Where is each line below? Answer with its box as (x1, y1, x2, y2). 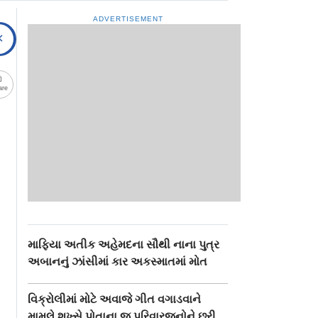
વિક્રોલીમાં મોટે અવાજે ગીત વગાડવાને (28, 292, 202, 305)
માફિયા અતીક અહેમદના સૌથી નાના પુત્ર (28, 238, 220, 251)
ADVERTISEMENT (92, 14, 163, 23)
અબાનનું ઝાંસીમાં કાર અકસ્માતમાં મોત (28, 255, 208, 268)
